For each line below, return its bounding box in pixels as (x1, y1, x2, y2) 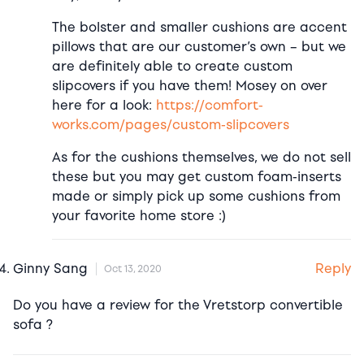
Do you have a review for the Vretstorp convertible (13, 297, 343, 313)
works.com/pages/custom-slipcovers (52, 116, 289, 132)
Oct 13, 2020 (104, 263, 162, 275)
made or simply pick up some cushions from (52, 188, 340, 204)
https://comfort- (156, 97, 263, 113)
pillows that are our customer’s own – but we (52, 38, 346, 54)
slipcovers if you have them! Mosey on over (52, 77, 327, 93)
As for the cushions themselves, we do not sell (52, 149, 351, 165)
